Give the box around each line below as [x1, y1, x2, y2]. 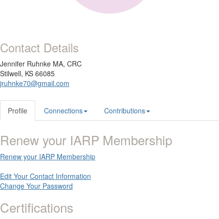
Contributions [104, 106, 145, 115]
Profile [8, 106, 27, 115]
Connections [44, 106, 83, 115]
